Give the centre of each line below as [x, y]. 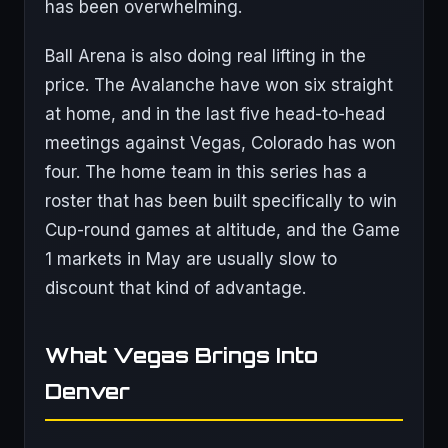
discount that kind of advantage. [175, 288]
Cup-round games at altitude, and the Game [222, 230]
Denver [87, 391]
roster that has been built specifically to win [221, 201]
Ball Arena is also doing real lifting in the [205, 56]
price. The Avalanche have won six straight [219, 85]
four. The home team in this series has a [206, 172]
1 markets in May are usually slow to [191, 259]
